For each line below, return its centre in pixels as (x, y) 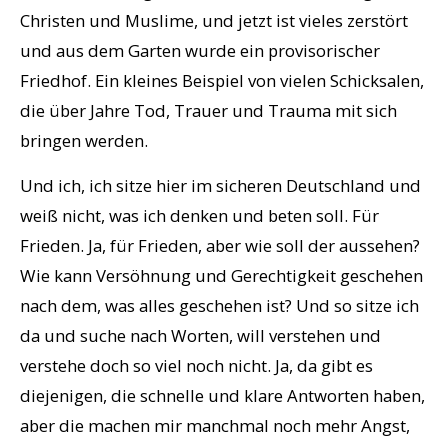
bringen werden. (84, 141)
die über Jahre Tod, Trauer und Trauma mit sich (208, 111)
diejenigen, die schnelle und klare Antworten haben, (222, 396)
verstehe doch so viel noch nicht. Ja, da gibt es (196, 366)
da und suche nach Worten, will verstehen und (200, 336)
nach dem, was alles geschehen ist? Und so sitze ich (219, 306)
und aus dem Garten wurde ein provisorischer (200, 51)
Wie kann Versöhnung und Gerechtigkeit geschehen (221, 276)
